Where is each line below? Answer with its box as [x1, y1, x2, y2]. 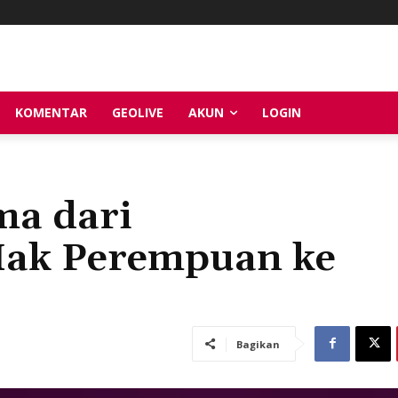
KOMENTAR [15, 103, 87, 121]
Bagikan [236, 337, 280, 351]
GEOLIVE [112, 103, 163, 121]
